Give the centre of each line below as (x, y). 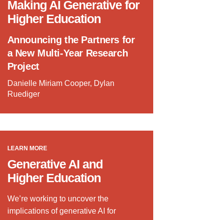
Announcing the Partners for (71, 40)
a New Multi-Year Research (68, 53)
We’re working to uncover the (58, 199)
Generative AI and (55, 165)
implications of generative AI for (61, 211)
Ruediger (23, 94)
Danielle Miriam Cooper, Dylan (61, 83)
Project (23, 67)
